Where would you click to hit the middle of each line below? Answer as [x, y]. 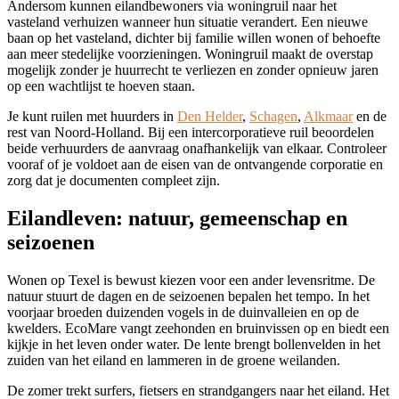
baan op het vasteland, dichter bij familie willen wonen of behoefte [194, 38]
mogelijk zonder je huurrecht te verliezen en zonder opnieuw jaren [193, 70]
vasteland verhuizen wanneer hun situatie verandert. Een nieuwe [187, 22]
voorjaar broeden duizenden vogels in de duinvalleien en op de [183, 312]
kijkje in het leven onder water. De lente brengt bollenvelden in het [194, 344]
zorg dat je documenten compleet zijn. [114, 181]
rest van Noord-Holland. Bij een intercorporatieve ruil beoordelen [191, 133]
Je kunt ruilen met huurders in [92, 117]
